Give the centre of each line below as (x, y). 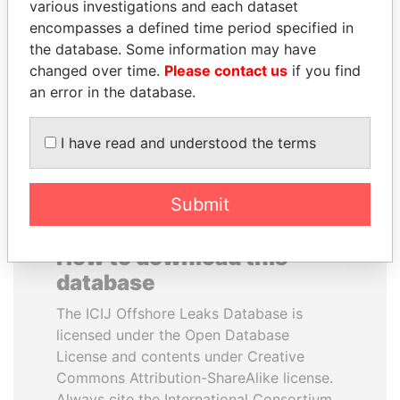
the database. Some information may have (173, 49)
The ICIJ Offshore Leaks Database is (179, 313)
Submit (200, 204)
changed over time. (97, 71)
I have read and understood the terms (186, 143)
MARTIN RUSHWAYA (293, 39)
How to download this (172, 258)
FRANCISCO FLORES (107, 39)
